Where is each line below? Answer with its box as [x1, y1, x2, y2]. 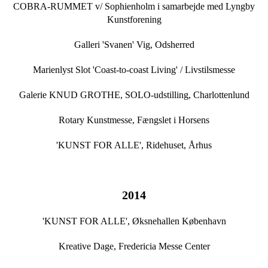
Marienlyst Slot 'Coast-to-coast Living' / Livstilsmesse [33, 65, 235, 75]
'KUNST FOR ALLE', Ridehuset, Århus [56, 140, 212, 151]
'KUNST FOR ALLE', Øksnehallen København [42, 216, 226, 227]
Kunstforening [106, 14, 162, 25]
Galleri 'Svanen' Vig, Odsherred [74, 39, 194, 50]
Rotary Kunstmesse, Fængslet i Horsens [59, 115, 209, 126]
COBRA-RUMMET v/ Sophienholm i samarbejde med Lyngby [13, 1, 255, 12]
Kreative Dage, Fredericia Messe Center [58, 241, 210, 252]
